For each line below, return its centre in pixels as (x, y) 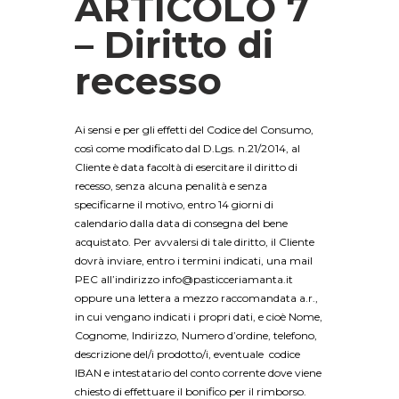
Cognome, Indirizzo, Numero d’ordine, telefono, (196, 336)
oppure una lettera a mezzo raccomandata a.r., (196, 298)
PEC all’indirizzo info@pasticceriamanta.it (184, 280)
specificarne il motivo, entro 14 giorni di (174, 205)
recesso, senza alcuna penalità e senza (171, 186)
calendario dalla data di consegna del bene (181, 224)
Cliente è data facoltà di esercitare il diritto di (186, 167)
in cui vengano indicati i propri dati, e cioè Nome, (199, 317)
